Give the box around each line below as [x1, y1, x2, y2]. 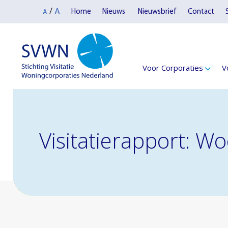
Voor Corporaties [142, 63, 204, 73]
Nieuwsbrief [137, 8, 177, 16]
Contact [187, 8, 214, 16]
